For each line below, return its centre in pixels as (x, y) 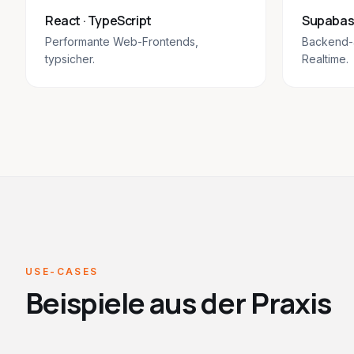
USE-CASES (62, 271)
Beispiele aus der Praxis (179, 303)
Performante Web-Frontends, (122, 41)
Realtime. (325, 59)
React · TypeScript (98, 21)
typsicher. (70, 59)
